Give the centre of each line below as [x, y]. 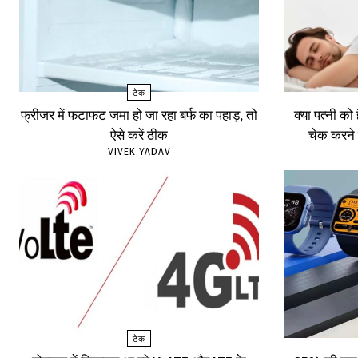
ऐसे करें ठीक [139, 136]
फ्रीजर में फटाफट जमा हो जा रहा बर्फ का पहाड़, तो [139, 116]
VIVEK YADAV [139, 152]
